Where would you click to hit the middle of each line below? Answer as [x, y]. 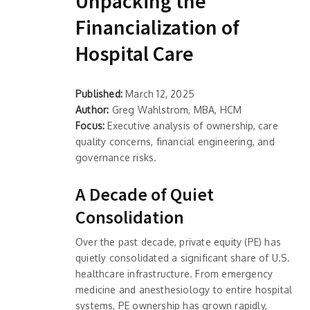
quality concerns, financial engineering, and [175, 141]
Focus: [90, 125]
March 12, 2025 [158, 93]
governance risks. [116, 157]
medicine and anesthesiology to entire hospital [184, 289]
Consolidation [130, 217]
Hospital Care [135, 53]
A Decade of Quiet [145, 194]
